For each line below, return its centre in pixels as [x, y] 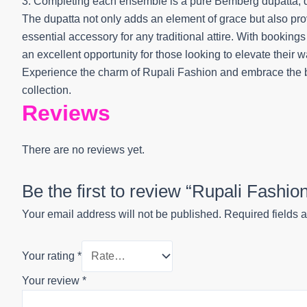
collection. [47, 90]
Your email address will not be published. [122, 214]
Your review [52, 280]
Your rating [50, 256]
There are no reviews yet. [83, 150]
